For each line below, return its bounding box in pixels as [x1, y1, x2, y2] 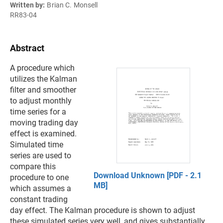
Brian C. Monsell [47, 1, 98, 9]
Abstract [10, 43, 44, 53]
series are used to [10, 151, 71, 160]
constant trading [10, 195, 68, 204]
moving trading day [10, 118, 78, 127]
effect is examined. [10, 129, 77, 138]
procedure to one [10, 173, 69, 182]
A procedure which [10, 63, 75, 73]
